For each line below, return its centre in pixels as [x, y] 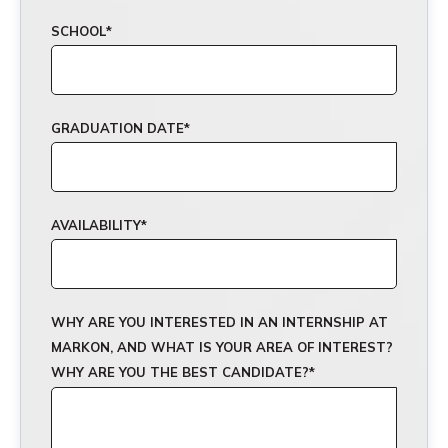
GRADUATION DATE [117, 128]
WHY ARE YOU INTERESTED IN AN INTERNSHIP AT [219, 322]
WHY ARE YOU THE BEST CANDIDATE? [180, 372]
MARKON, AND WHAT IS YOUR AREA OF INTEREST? [222, 347]
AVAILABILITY [96, 225]
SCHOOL [78, 31]
